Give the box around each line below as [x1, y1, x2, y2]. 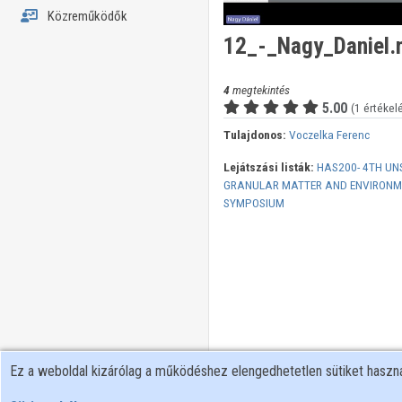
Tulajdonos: [223, 127, 286, 143]
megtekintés [229, 83, 290, 98]
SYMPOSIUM [223, 196, 284, 211]
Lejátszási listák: [223, 160, 314, 175]
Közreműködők [44, 8, 127, 24]
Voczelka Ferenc [288, 127, 370, 143]
